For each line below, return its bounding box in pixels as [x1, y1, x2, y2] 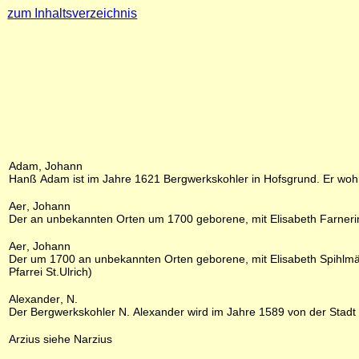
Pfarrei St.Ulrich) [9, 265, 92, 278]
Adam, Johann [9, 159, 83, 172]
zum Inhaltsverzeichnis [7, 6, 138, 20]
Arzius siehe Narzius [9, 333, 112, 345]
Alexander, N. [9, 292, 78, 305]
